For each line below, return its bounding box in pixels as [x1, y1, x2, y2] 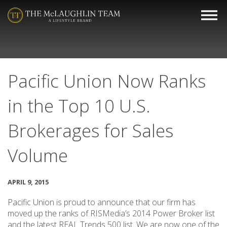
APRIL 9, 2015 [8, 177, 49, 186]
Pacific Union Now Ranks [8, 69, 206, 93]
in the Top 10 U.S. [8, 94, 150, 118]
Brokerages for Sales [8, 119, 173, 142]
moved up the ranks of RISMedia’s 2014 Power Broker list [8, 208, 215, 219]
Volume [8, 143, 68, 167]
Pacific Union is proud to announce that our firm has [8, 197, 196, 208]
